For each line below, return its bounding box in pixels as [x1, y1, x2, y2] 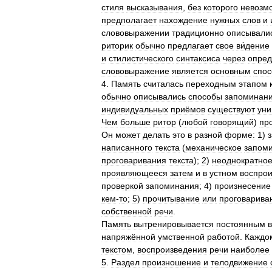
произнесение [214, 181, 271, 191]
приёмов [171, 104, 205, 114]
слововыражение [101, 66, 169, 76]
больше [120, 117, 151, 127]
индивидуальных [101, 104, 168, 114]
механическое [185, 143, 242, 152]
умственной [158, 232, 205, 242]
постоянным [216, 219, 265, 229]
